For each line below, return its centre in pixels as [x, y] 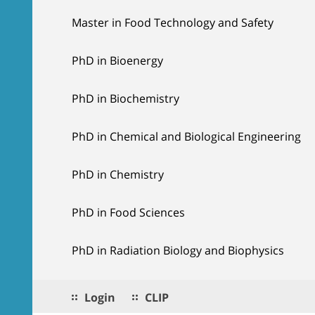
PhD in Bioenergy [117, 60]
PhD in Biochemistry [126, 98]
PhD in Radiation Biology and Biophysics [178, 250]
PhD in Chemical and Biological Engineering [186, 136]
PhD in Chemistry [118, 174]
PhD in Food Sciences [128, 212]
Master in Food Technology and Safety [173, 22]
